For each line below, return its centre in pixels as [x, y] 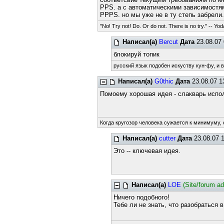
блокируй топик [136, 54]
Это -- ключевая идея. [147, 151]
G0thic [164, 81]
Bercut [168, 42]
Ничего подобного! [141, 197]
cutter [167, 138]
